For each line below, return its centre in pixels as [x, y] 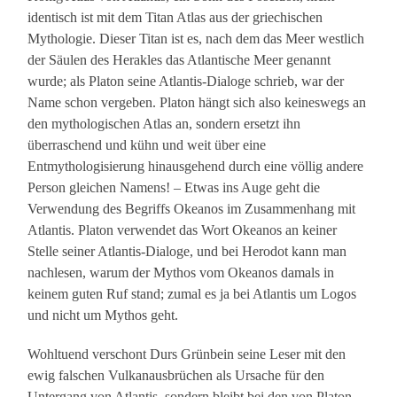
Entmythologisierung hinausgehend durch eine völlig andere [196, 167]
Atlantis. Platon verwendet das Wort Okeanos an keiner [183, 230]
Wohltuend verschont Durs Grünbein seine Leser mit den [187, 354]
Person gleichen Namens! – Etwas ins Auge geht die [174, 188]
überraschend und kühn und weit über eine [147, 145]
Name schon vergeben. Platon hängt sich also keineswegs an [197, 103]
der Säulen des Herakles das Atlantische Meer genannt [179, 60]
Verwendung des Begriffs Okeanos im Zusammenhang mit [192, 209]
